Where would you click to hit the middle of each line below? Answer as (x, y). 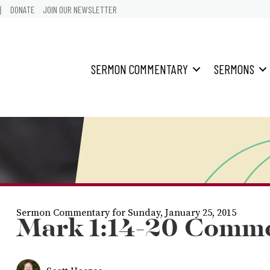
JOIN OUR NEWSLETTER (80, 9)
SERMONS (234, 69)
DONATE (23, 9)
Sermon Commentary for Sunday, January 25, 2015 (126, 213)
